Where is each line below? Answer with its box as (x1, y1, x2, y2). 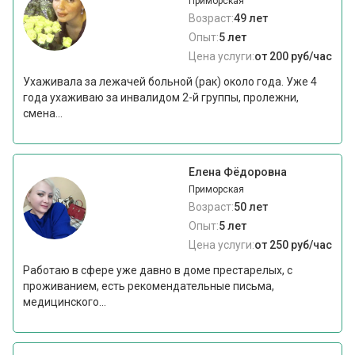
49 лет (233, 12, 268, 25)
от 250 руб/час (254, 239, 332, 252)
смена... (23, 107, 63, 120)
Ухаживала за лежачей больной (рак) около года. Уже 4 (23, 75, 318, 89)
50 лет (233, 200, 268, 214)
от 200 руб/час (254, 50, 332, 63)
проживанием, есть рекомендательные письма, (23, 280, 275, 293)
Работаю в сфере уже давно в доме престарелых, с (23, 264, 293, 277)
